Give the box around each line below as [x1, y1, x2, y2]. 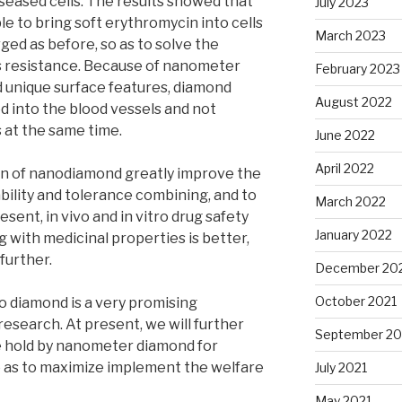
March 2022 [314, 193, 386, 209]
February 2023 [314, 60, 400, 76]
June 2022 [314, 127, 375, 143]
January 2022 [314, 226, 392, 242]
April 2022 [314, 160, 374, 176]
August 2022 [314, 93, 392, 109]
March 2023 [314, 27, 386, 43]
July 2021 [314, 359, 367, 375]
